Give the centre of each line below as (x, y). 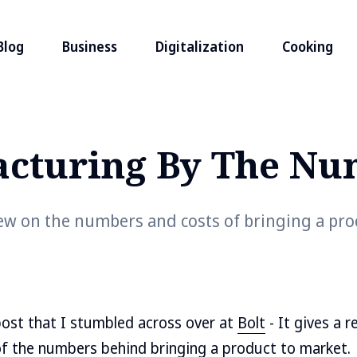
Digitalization (199, 47)
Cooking (307, 47)
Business (89, 47)
